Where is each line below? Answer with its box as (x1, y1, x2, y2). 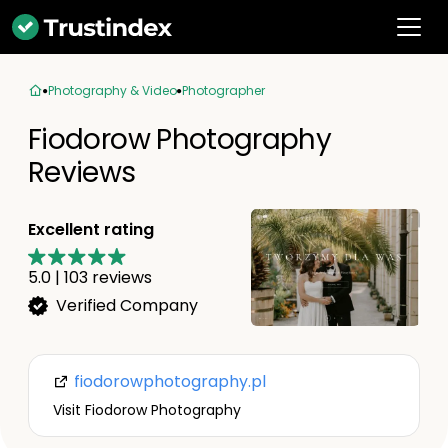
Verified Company (56, 293, 198, 317)
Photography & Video (48, 82, 177, 99)
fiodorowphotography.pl (70, 370, 266, 393)
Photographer (182, 82, 265, 99)
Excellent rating (28, 217, 154, 241)
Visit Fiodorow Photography (53, 400, 241, 420)
